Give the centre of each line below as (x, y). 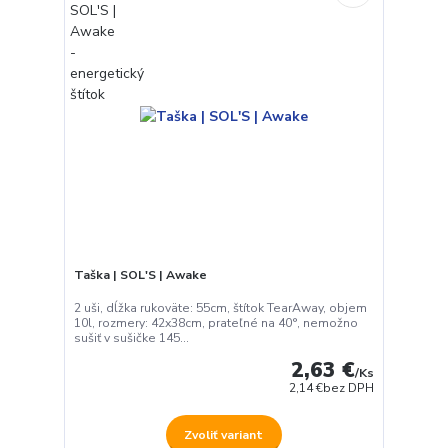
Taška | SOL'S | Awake (140, 274)
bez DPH (349, 388)
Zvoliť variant (224, 434)
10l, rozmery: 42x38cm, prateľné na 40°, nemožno (215, 323)
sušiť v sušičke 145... (131, 338)
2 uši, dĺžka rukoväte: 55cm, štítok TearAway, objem (220, 308)
